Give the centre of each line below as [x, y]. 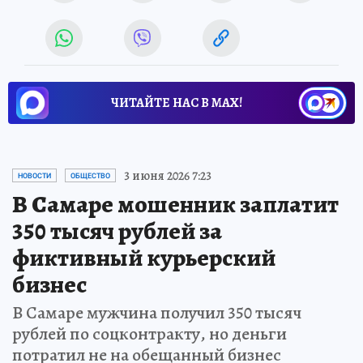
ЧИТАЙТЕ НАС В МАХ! [177, 102]
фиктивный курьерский [144, 257]
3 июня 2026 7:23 [168, 175]
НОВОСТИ [34, 175]
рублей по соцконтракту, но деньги [149, 333]
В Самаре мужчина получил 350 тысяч [157, 312]
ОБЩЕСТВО [90, 175]
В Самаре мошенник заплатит [175, 204]
